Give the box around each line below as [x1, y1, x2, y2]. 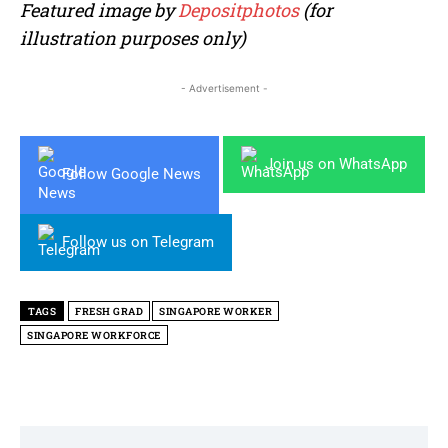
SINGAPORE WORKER [159, 304, 272, 318]
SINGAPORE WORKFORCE [27, 328, 161, 342]
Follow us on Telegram [62, 232, 214, 251]
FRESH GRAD [75, 304, 143, 318]
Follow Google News [62, 165, 201, 184]
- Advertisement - [180, 81, 268, 94]
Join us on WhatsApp [265, 154, 407, 173]
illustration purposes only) [20, 25, 246, 50]
